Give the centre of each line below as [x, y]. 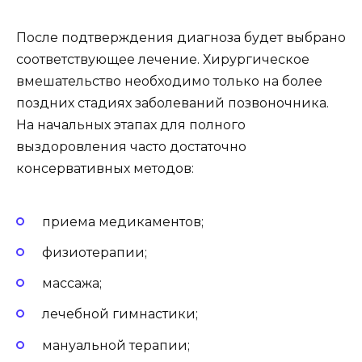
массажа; [72, 284]
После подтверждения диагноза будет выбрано [181, 38]
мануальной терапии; [116, 345]
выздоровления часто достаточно [131, 147]
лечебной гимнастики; [120, 314]
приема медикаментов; [123, 221]
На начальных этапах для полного [131, 125]
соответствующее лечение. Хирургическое [163, 60]
